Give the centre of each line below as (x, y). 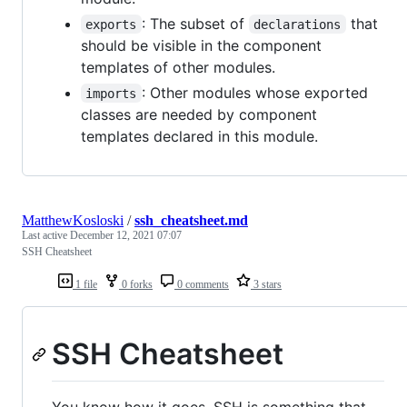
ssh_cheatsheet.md (191, 220)
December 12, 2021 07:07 (126, 235)
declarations (298, 24)
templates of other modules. (178, 67)
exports (111, 24)
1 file (85, 284)
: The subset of (195, 23)
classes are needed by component (199, 114)
